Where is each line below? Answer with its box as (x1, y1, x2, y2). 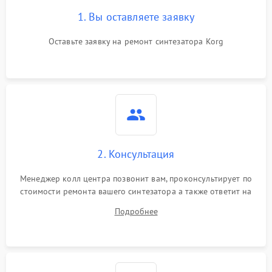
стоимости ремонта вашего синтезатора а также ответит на (20, 186, 252, 197)
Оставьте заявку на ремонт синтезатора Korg (48, 36, 224, 47)
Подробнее (114, 206, 158, 217)
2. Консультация (97, 147, 175, 161)
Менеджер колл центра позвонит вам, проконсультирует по (19, 173, 253, 184)
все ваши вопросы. (100, 199, 172, 209)
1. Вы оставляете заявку (77, 10, 195, 24)
